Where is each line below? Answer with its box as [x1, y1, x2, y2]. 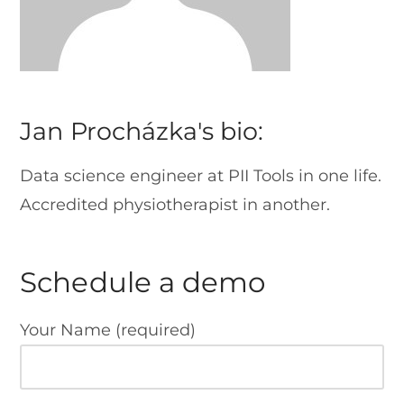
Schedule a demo [20, 265, 265, 300]
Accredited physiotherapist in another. [20, 195, 331, 216]
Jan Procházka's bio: [20, 115, 263, 146]
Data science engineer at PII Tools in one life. [20, 166, 382, 187]
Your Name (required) [20, 320, 197, 341]
